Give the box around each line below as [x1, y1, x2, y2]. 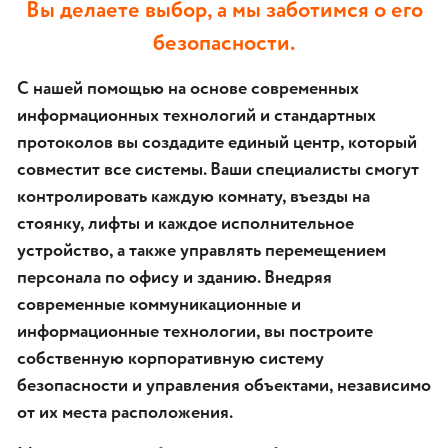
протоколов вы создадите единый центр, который [17, 129, 417, 156]
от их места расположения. [17, 399, 233, 426]
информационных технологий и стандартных [17, 102, 376, 129]
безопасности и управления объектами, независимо [17, 372, 431, 399]
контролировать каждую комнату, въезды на [17, 183, 370, 210]
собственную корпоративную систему [17, 345, 324, 372]
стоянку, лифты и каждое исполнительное [17, 210, 354, 237]
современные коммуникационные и [17, 291, 301, 318]
